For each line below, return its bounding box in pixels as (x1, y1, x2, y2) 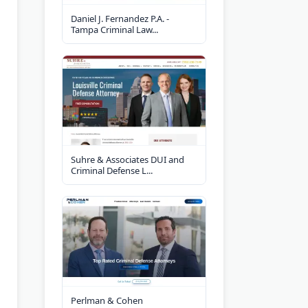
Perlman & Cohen (71, 294, 143, 307)
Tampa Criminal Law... (71, 23, 158, 36)
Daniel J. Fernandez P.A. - (71, 12, 169, 25)
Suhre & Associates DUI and (71, 153, 184, 166)
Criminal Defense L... (71, 164, 153, 177)
